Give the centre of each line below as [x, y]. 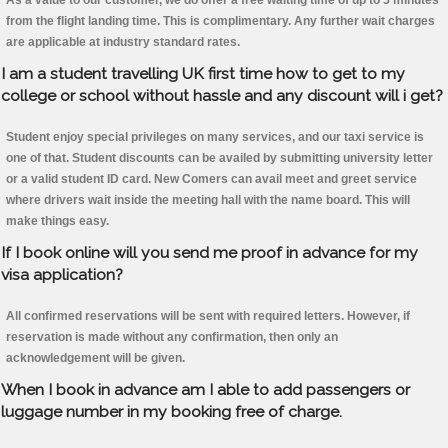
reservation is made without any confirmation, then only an [172, 337]
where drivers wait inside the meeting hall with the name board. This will [208, 200]
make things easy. [57, 221]
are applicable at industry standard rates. [123, 42]
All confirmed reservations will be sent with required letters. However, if [208, 316]
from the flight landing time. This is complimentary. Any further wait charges [220, 21]
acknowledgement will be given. [95, 358]
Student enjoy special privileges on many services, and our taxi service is [215, 137]
